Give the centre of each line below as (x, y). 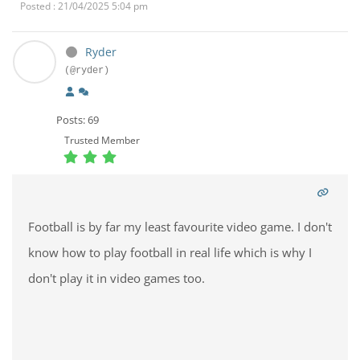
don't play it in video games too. (117, 278)
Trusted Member (102, 140)
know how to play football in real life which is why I (170, 252)
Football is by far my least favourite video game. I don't (180, 227)
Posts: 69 (78, 120)
